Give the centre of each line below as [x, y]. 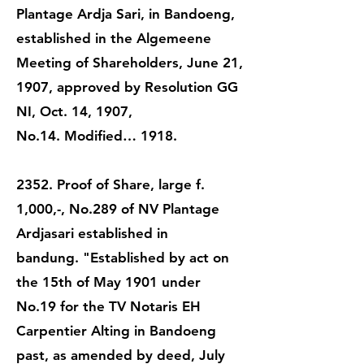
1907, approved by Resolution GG [127, 87]
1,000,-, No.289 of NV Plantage [118, 209]
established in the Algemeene [114, 38]
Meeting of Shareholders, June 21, [130, 63]
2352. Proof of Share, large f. [110, 184]
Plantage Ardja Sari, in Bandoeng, [126, 14]
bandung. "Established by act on [123, 258]
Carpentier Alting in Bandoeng [116, 331]
